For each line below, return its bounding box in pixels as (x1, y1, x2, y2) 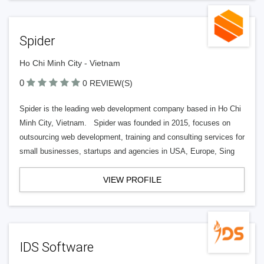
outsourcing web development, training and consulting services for (19, 133, 245, 141)
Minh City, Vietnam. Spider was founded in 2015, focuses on (19, 118, 230, 127)
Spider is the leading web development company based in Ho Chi (19, 104, 241, 113)
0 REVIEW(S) (82, 78, 133, 88)
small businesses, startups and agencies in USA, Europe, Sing (19, 147, 235, 156)
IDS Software (19, 240, 94, 255)
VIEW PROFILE (103, 175, 161, 184)
